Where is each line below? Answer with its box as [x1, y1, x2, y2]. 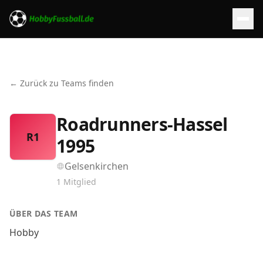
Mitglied [63, 176, 96, 187]
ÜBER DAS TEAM [9, 208, 78, 219]
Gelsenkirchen [65, 160, 129, 173]
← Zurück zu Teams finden [9, 77, 114, 89]
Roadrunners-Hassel [56, 112, 228, 136]
